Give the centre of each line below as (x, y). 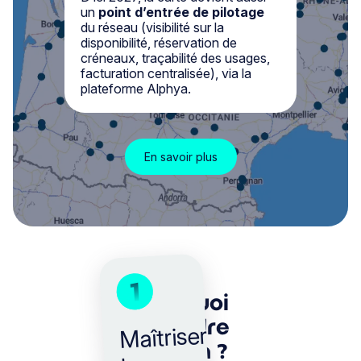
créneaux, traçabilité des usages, (175, 58)
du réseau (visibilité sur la (152, 28)
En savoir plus (180, 157)
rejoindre (180, 328)
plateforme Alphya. (136, 89)
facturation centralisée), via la (166, 74)
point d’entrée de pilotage (181, 12)
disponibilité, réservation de (159, 43)
